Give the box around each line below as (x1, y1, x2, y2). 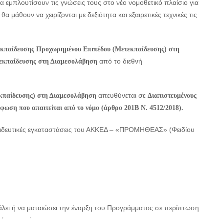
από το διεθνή (99, 57, 142, 65)
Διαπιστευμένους (148, 92, 197, 99)
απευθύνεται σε (96, 91, 148, 99)
